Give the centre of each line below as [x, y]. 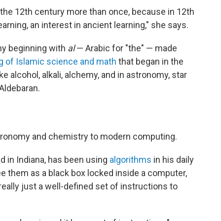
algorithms [129, 160]
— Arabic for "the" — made [126, 48]
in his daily [173, 160]
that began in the [150, 62]
